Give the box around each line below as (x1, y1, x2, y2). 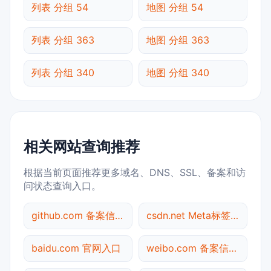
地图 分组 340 (146, 66, 209, 79)
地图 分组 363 (146, 33, 209, 46)
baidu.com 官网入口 (31, 241, 121, 254)
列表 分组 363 (31, 33, 94, 46)
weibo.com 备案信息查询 (229, 241, 237, 254)
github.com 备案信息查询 (115, 209, 123, 221)
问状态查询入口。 (24, 179, 101, 192)
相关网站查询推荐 (24, 137, 140, 155)
